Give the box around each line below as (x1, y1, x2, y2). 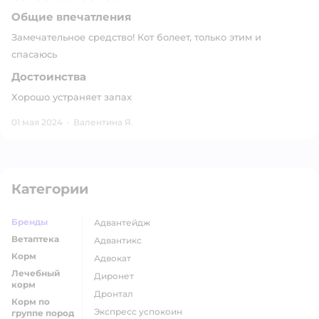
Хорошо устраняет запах (11, 91, 132, 103)
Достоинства (11, 70, 86, 83)
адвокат (100, 253, 131, 263)
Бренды (11, 216, 48, 227)
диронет (101, 271, 134, 281)
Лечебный (11, 268, 61, 278)
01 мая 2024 (11, 117, 63, 127)
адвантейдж (100, 217, 150, 228)
